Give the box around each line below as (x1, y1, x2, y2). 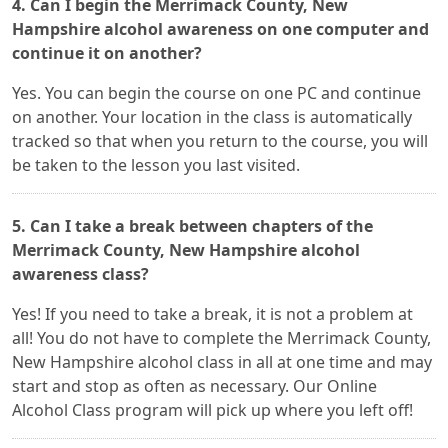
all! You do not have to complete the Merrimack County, (12, 327, 431, 349)
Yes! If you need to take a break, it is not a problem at (12, 303, 413, 325)
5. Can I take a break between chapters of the (12, 215, 373, 237)
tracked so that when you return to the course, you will (12, 130, 428, 152)
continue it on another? (12, 42, 202, 64)
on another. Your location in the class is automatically (12, 106, 412, 128)
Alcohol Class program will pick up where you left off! (12, 399, 413, 421)
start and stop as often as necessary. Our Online (12, 375, 377, 397)
